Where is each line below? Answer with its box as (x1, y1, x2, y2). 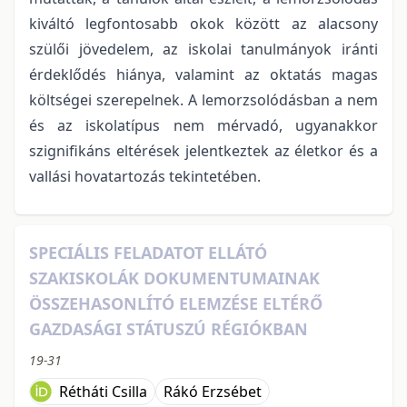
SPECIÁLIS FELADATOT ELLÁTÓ (29, 241, 267, 263)
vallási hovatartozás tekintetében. (29, 165, 261, 186)
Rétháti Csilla (59, 381, 147, 402)
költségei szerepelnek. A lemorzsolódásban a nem (29, 89, 378, 110)
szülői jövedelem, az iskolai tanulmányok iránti (29, 38, 378, 59)
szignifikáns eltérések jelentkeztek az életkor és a (29, 140, 378, 161)
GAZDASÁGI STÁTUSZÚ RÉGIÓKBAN (29, 317, 308, 340)
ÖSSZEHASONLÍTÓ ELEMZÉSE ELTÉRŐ (29, 292, 323, 314)
